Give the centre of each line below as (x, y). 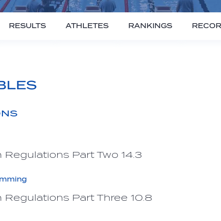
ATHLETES (87, 26)
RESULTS (27, 26)
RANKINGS (150, 26)
